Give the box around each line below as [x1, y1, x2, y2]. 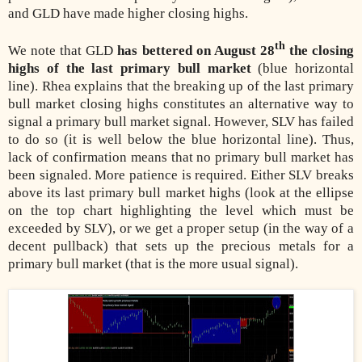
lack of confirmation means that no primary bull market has [8, 149, 354, 165]
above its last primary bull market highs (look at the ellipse [8, 184, 354, 200]
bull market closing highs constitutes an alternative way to [8, 95, 354, 112]
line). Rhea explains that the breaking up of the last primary [8, 78, 354, 94]
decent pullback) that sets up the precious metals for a [8, 238, 354, 254]
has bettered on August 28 [117, 42, 275, 58]
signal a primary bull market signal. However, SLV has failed [8, 113, 354, 129]
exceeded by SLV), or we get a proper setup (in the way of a [8, 220, 354, 236]
